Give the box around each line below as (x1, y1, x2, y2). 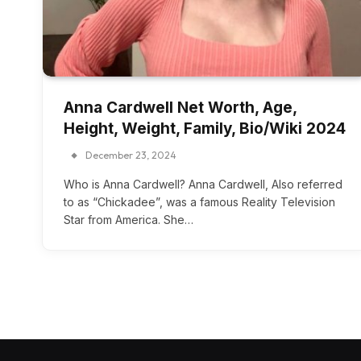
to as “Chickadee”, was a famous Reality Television (64, 195, 335, 210)
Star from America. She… (64, 213, 193, 227)
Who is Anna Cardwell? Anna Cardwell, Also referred (64, 177, 342, 192)
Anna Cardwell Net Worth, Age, (64, 98, 297, 118)
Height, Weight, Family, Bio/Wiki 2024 (64, 119, 346, 139)
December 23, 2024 (85, 149, 176, 162)
